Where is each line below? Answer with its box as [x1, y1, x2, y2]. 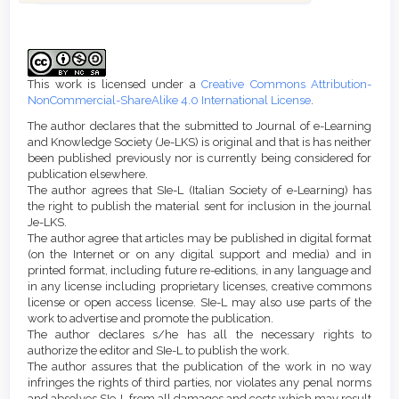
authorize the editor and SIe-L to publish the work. [28, 343, 289, 357]
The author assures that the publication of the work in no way [28, 359, 371, 373]
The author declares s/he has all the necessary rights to [28, 327, 371, 341]
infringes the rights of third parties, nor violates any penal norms [28, 375, 371, 389]
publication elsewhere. [28, 167, 148, 181]
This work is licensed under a [28, 77, 201, 91]
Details [27, 41, 104, 71]
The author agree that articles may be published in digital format [28, 231, 371, 245]
